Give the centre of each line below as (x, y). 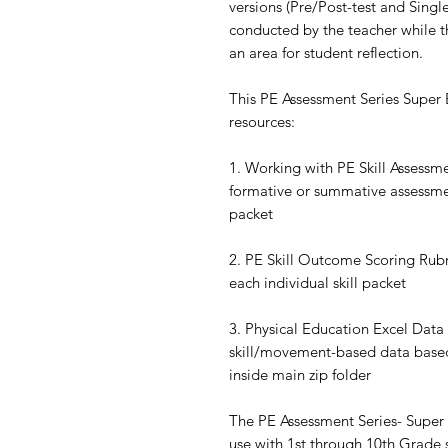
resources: (264, 122)
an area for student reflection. (326, 53)
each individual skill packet (317, 283)
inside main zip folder (302, 375)
